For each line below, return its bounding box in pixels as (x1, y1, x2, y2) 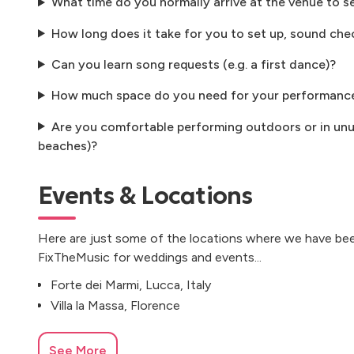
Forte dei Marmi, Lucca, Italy (51, 277, 211, 292)
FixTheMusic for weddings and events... (38, 249, 262, 265)
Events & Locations (38, 180, 253, 210)
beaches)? (38, 137, 97, 153)
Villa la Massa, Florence (51, 297, 180, 313)
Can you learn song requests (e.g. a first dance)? (51, 56, 336, 72)
